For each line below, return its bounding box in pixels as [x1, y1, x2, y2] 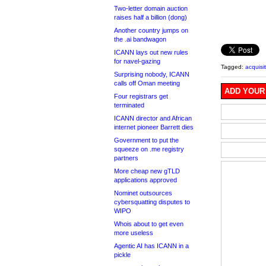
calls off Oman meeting [114, 80, 180, 87]
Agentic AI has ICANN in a [114, 242, 189, 249]
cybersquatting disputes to [114, 198, 190, 205]
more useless [114, 229, 153, 236]
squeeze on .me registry [114, 145, 184, 153]
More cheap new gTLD [114, 167, 180, 175]
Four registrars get [114, 93, 168, 100]
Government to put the [114, 137, 179, 144]
